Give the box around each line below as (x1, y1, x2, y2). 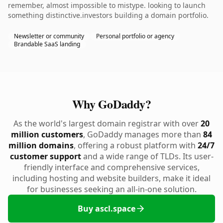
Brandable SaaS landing (14, 40, 80, 48)
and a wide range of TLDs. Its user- (81, 151, 214, 162)
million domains (8, 140, 74, 151)
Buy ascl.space (78, 203, 135, 214)
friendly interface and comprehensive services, (23, 162, 200, 173)
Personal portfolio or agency (96, 32, 174, 40)
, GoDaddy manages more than (83, 129, 203, 140)
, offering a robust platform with (74, 140, 198, 151)
